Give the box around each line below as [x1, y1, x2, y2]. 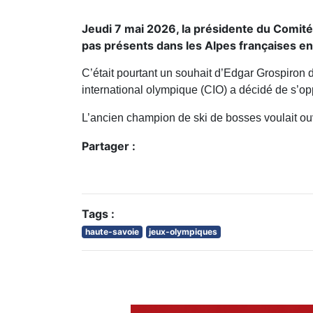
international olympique [82, 84, 198, 96]
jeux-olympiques [149, 226, 218, 238]
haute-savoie [85, 226, 139, 238]
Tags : [82, 207, 115, 221]
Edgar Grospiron [224, 67, 305, 80]
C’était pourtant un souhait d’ [82, 67, 224, 80]
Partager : [82, 139, 136, 154]
